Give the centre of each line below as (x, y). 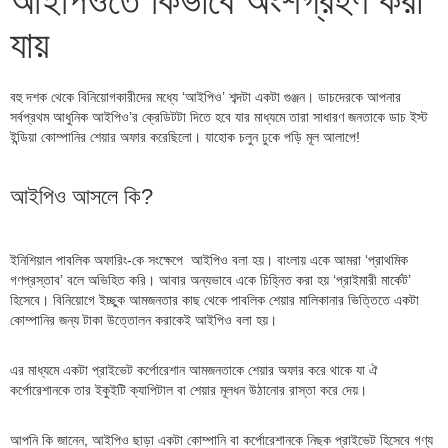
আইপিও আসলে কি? (81, 196)
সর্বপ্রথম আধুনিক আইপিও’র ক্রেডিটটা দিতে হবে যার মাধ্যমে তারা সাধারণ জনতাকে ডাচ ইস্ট (219, 116)
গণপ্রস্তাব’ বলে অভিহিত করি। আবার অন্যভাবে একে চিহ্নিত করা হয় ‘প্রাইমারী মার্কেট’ (210, 279)
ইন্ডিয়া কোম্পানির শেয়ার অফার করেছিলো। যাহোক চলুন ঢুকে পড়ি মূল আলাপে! (185, 136)
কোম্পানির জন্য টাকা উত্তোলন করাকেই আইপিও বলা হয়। (143, 319)
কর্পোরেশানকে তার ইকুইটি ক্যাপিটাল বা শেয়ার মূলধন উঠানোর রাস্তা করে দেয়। (188, 389)
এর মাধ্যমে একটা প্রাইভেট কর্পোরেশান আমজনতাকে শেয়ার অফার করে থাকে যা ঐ (194, 369)
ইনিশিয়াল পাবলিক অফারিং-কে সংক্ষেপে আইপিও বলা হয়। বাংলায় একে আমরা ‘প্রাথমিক (209, 259)
